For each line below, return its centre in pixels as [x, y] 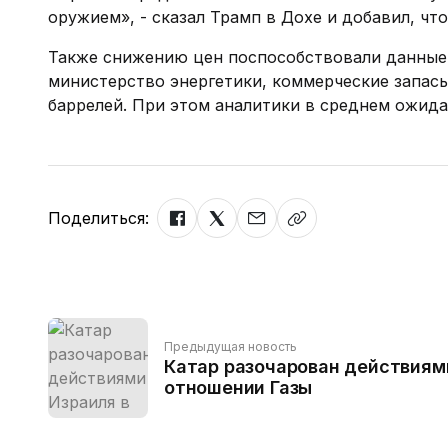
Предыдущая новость [230, 346]
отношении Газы [238, 387]
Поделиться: [98, 218]
